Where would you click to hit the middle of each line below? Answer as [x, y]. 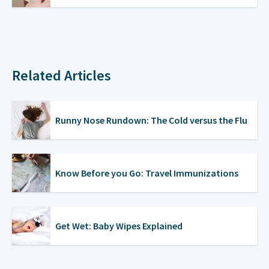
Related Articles [62, 75]
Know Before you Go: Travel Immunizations [147, 173]
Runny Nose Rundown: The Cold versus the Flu [151, 120]
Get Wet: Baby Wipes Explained [119, 226]
